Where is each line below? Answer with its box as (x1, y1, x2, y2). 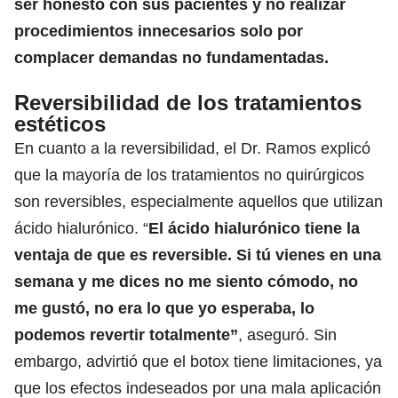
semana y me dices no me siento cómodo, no (14, 272, 358, 291)
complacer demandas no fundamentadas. (14, 48, 329, 67)
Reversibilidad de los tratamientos (14, 90, 362, 115)
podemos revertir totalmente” (14, 325, 238, 344)
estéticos (14, 111, 106, 136)
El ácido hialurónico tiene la (148, 219, 360, 237)
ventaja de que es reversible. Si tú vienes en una (14, 245, 381, 264)
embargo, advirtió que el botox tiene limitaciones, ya (14, 352, 382, 370)
